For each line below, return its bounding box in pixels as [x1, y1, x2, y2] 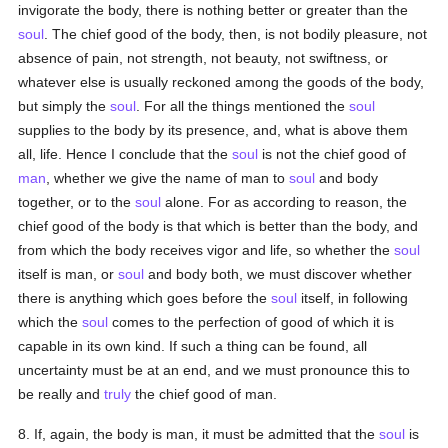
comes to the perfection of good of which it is [108, 314, 395, 330]
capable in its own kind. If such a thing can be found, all [18, 338, 368, 354]
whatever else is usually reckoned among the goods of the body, [18, 74, 425, 90]
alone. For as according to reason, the [161, 194, 408, 210]
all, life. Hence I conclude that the [18, 146, 233, 162]
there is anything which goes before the [18, 290, 272, 306]
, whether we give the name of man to [46, 170, 290, 186]
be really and [18, 386, 105, 402]
